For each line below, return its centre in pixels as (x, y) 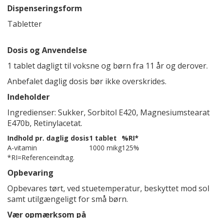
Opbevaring (30, 173)
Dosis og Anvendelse (47, 50)
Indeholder (28, 97)
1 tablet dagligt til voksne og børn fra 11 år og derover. (108, 66)
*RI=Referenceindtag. (41, 157)
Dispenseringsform (45, 8)
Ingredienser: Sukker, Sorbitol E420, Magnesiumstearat (109, 112)
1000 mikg (105, 148)
